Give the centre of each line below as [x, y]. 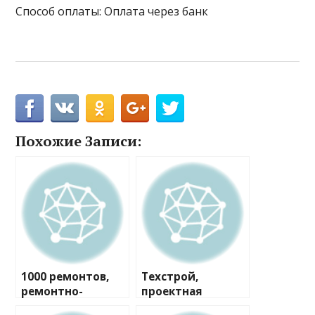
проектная [172, 292]
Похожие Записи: [79, 141]
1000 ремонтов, [65, 277]
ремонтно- [52, 292]
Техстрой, [170, 277]
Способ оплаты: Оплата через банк [112, 12]
